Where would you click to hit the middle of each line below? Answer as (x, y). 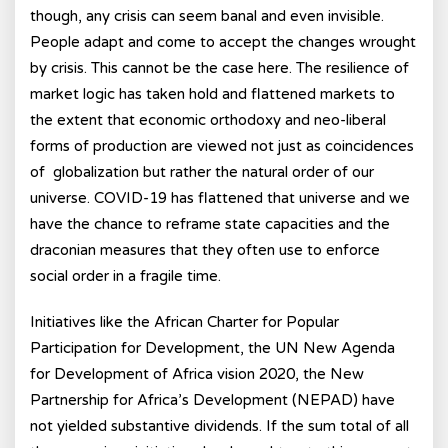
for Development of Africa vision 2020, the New (197, 374)
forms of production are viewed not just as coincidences (222, 146)
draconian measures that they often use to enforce (205, 250)
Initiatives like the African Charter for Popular (184, 322)
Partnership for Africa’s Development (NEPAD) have (212, 400)
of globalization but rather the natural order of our (202, 172)
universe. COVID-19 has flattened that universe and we (220, 198)
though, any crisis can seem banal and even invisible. (207, 16)
